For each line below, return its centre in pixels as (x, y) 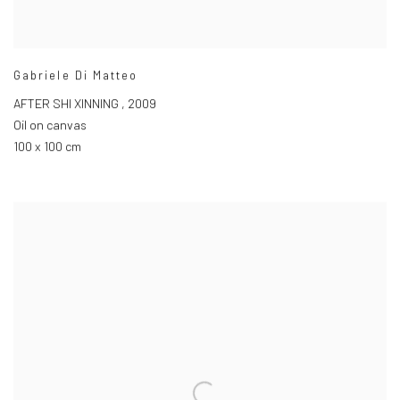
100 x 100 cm (47, 146)
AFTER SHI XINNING (67, 104)
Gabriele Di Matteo (76, 75)
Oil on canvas (50, 125)
